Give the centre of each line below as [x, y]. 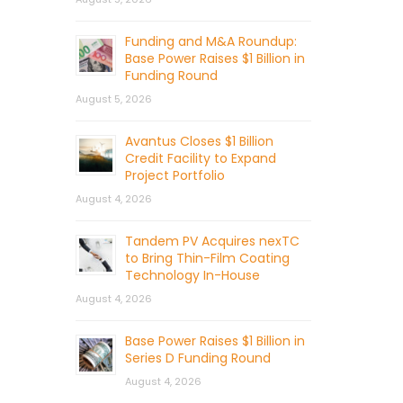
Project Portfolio [175, 175]
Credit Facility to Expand [200, 158]
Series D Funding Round [197, 358]
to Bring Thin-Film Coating [207, 258]
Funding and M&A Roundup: [210, 41]
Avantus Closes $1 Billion [199, 141]
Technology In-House [192, 275]
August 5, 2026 [113, 99]
